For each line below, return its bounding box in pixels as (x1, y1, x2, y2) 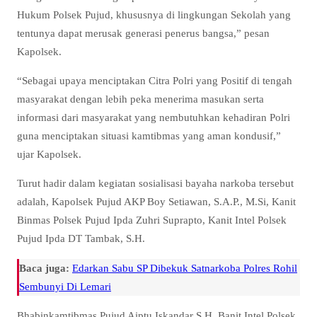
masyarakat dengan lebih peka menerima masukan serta (17, 93, 264, 105)
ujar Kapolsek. (17, 148, 81, 161)
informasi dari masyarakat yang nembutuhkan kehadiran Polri (17, 111, 290, 124)
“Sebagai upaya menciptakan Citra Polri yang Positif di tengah (17, 74, 292, 87)
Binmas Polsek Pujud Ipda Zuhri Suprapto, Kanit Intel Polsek (17, 214, 287, 226)
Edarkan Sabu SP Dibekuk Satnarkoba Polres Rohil (72, 261, 297, 274)
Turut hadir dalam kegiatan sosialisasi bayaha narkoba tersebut (17, 177, 294, 190)
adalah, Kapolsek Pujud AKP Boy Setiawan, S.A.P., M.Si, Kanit (17, 195, 296, 208)
